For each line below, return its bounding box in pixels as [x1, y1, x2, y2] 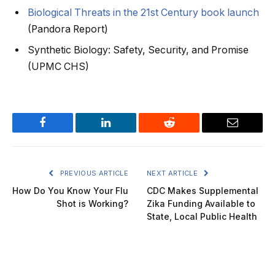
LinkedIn [105, 126, 145, 137]
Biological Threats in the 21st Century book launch [28, 6, 259, 18]
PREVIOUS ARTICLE [58, 168, 128, 177]
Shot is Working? [56, 198, 128, 209]
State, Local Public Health [147, 211, 257, 222]
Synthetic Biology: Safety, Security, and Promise [28, 44, 249, 56]
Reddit [168, 126, 198, 137]
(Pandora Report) [28, 23, 108, 35]
